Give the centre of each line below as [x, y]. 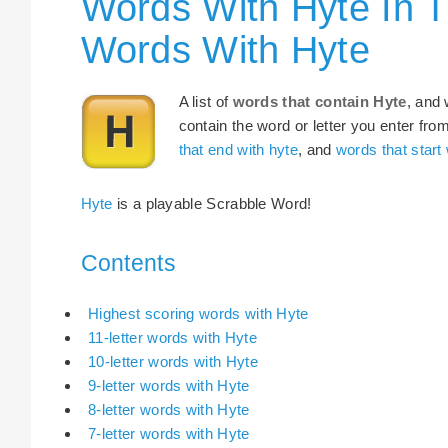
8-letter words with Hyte [169, 410]
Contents [128, 263]
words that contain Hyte [319, 101]
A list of [205, 101]
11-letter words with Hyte [172, 338]
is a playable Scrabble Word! [212, 204]
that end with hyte [238, 149]
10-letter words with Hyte [173, 362]
